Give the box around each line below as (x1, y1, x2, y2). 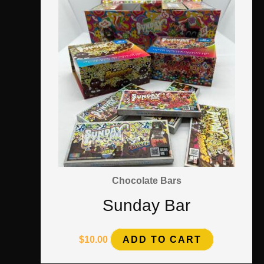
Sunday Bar (103, 196, 191, 215)
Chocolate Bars (111, 174, 181, 186)
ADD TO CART (123, 235, 202, 245)
